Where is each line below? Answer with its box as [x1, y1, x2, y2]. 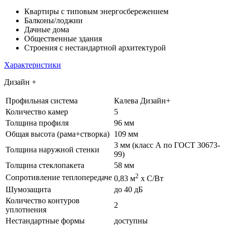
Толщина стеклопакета [6, 160, 84, 169]
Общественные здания [24, 34, 102, 43]
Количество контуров [6, 196, 80, 205]
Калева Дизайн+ [114, 96, 171, 105]
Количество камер [6, 107, 68, 116]
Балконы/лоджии [24, 16, 83, 25]
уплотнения [6, 205, 46, 214]
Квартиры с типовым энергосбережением [24, 7, 168, 16]
